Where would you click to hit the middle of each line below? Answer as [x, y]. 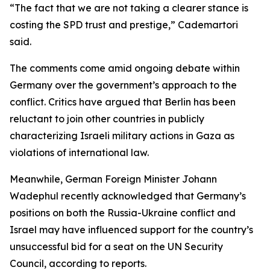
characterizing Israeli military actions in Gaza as [122, 136]
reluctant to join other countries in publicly [107, 119]
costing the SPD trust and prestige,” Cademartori [124, 25]
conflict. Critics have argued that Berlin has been [123, 102]
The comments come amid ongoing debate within [125, 68]
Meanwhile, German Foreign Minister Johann [113, 179]
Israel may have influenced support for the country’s [131, 230]
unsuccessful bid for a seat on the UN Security [116, 246]
